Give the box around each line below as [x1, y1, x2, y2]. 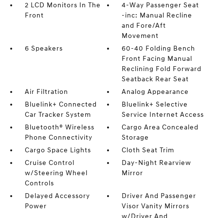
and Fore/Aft [122, 21, 166, 30]
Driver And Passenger [122, 192, 197, 200]
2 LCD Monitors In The [24, 1, 101, 9]
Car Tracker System [24, 110, 91, 119]
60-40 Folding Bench [122, 44, 196, 53]
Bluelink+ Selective [122, 100, 188, 109]
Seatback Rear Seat [122, 75, 189, 83]
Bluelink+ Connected [24, 100, 97, 109]
